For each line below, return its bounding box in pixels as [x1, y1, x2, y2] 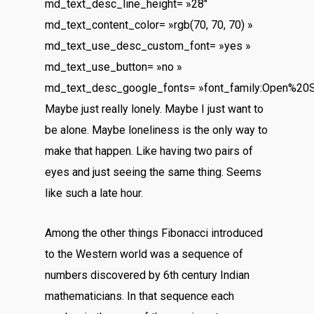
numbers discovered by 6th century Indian [45, 268, 250, 282]
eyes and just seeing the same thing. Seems [45, 165, 262, 179]
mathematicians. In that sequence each [45, 289, 235, 303]
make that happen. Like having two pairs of [45, 144, 254, 158]
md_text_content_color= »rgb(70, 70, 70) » [45, 18, 254, 32]
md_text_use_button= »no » [45, 60, 183, 74]
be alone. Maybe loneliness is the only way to [45, 123, 268, 137]
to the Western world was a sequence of [45, 247, 244, 261]
